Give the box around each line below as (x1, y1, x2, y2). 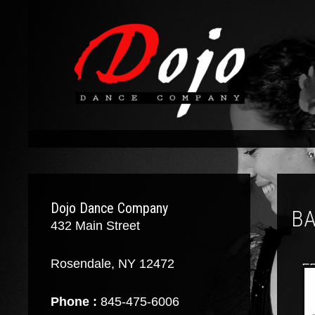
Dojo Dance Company (50, 200, 168, 217)
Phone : (50, 295, 97, 309)
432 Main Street (50, 219, 140, 233)
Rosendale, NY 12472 (50, 257, 174, 271)
